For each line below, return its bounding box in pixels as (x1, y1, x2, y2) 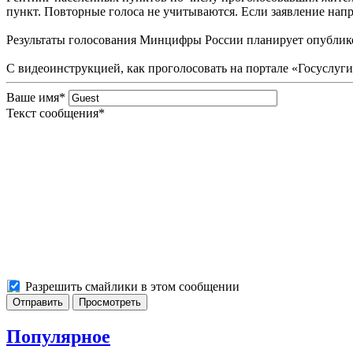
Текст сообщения (6, 106, 98, 120)
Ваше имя (6, 90, 59, 104)
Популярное (6, 325, 110, 347)
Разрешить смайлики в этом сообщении (25, 279, 240, 293)
